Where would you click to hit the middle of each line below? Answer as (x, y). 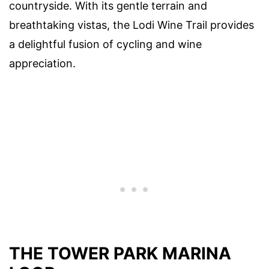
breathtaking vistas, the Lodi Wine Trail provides (131, 25)
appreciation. (42, 64)
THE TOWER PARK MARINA (120, 253)
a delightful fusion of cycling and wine (105, 44)
